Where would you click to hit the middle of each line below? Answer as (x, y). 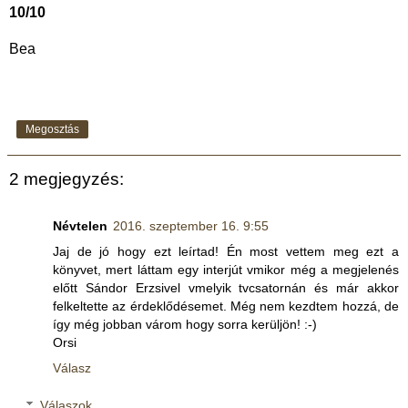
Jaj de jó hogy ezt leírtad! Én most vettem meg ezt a (226, 251)
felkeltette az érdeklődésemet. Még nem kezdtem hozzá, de (226, 306)
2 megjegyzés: (66, 178)
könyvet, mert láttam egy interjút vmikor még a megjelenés (226, 269)
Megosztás (52, 130)
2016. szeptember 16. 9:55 (191, 225)
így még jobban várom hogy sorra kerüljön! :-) (185, 324)
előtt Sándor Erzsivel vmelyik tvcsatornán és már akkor (226, 287)
